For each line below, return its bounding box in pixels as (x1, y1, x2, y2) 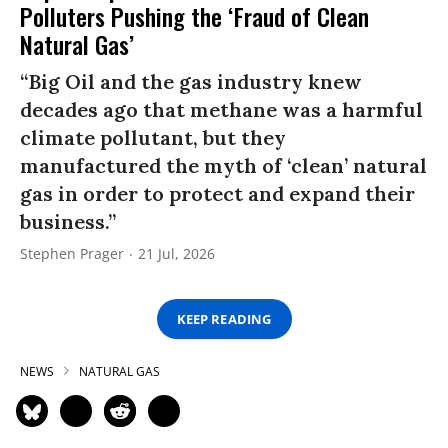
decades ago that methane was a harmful (20, 97, 423, 123)
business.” (20, 209, 116, 235)
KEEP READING (177, 309, 271, 328)
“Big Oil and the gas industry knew (20, 69, 362, 95)
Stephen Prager (20, 244, 124, 264)
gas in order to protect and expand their (20, 181, 415, 207)
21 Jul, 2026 (138, 244, 215, 264)
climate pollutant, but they (20, 125, 286, 151)
